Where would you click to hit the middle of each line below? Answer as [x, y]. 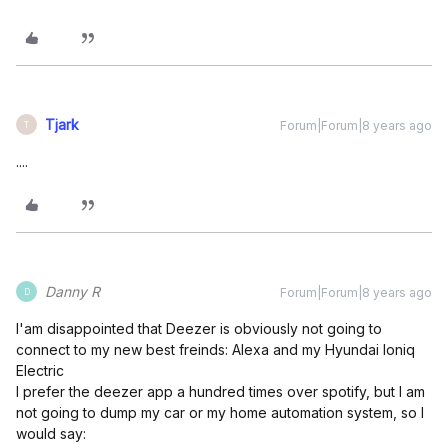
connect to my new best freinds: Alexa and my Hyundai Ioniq [215, 349]
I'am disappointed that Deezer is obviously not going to [199, 328]
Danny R [72, 291]
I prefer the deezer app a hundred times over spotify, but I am [220, 391]
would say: [51, 433]
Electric [40, 370]
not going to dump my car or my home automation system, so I [220, 412]
